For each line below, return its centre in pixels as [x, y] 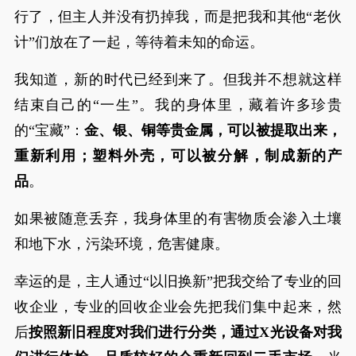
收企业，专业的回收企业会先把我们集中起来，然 [178, 307]
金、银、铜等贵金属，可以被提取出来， [213, 130]
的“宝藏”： [49, 130]
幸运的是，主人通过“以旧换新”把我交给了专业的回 [178, 281]
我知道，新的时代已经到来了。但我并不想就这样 [178, 79]
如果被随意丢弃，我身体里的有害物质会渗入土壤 [178, 219]
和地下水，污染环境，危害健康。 [121, 244]
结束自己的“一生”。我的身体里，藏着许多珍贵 [178, 105]
